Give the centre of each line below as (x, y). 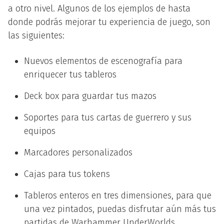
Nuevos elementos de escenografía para (103, 61)
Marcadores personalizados (78, 152)
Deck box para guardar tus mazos (90, 96)
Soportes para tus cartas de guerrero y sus (108, 117)
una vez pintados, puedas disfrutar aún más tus (120, 209)
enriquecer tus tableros (70, 74)
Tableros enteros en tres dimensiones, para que (118, 195)
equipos (40, 131)
